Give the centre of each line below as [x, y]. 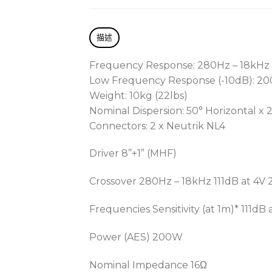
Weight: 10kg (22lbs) [138, 95]
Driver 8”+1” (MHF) [133, 154]
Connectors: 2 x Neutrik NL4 [157, 126]
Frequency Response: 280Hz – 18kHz [179, 65]
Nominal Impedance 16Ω [148, 265]
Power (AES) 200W [136, 237]
